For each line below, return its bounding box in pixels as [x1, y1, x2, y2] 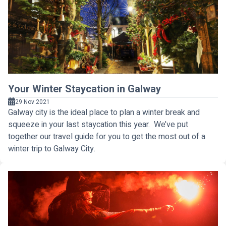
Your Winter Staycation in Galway [8, 82, 161, 96]
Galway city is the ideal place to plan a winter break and [8, 106, 200, 119]
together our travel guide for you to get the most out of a [8, 131, 205, 143]
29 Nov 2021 [15, 97, 50, 106]
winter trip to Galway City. [8, 143, 95, 155]
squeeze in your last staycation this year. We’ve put [8, 119, 188, 131]
